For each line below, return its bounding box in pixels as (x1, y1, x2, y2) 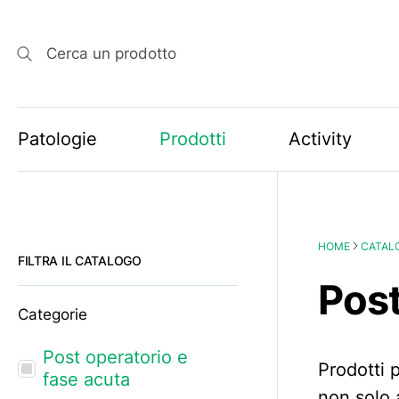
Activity (288, 127, 352, 150)
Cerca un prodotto (46, 44, 177, 62)
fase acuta (42, 368, 130, 390)
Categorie (17, 305, 87, 323)
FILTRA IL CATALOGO (17, 252, 142, 268)
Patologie (17, 127, 97, 150)
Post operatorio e (42, 346, 188, 368)
